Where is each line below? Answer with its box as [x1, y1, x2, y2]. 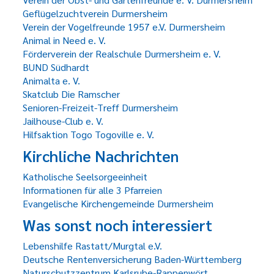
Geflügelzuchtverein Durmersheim [23, 7, 168, 20]
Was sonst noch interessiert [23, 215, 212, 235]
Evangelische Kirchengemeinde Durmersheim [23, 197, 213, 210]
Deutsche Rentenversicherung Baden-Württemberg [23, 253, 242, 265]
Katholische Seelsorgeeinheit [23, 170, 147, 183]
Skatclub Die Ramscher [23, 87, 120, 100]
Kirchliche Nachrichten [23, 146, 179, 166]
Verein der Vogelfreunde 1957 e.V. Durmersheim [23, 20, 225, 33]
